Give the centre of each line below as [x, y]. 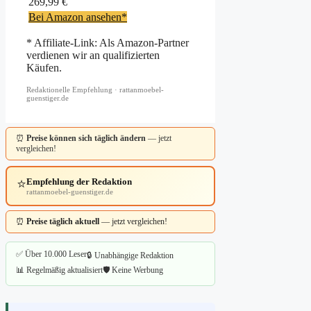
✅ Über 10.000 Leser [51, 254]
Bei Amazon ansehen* [78, 17]
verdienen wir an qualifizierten [93, 56]
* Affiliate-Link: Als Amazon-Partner [108, 43]
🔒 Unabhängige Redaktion [130, 256]
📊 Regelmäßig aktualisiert [59, 270]
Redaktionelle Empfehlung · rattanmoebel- [95, 90]
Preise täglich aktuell [63, 222]
